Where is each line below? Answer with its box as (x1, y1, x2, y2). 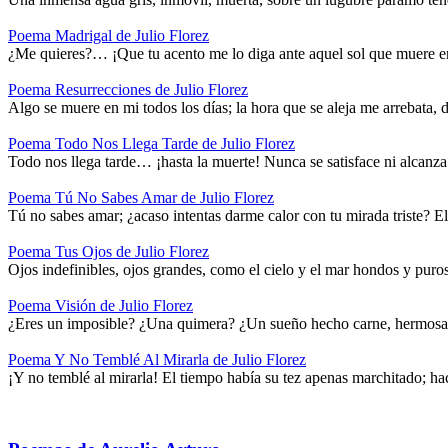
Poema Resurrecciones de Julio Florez (8, 80, 248, 98)
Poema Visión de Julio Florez (8, 296, 193, 314)
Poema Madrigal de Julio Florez (8, 26, 209, 44)
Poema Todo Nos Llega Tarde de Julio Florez (8, 134, 295, 152)
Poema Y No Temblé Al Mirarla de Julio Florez (8, 350, 306, 368)
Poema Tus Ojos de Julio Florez (8, 242, 209, 260)
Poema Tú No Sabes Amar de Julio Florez (8, 188, 274, 206)
